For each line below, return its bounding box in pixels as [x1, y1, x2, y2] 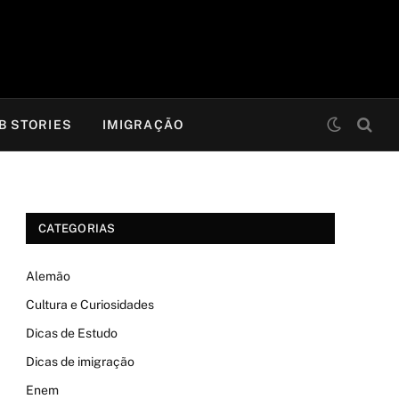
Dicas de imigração [26, 354, 134, 369]
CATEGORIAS [38, 222, 116, 235]
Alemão [26, 269, 70, 283]
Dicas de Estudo [26, 326, 118, 340]
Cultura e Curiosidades [26, 297, 154, 312]
